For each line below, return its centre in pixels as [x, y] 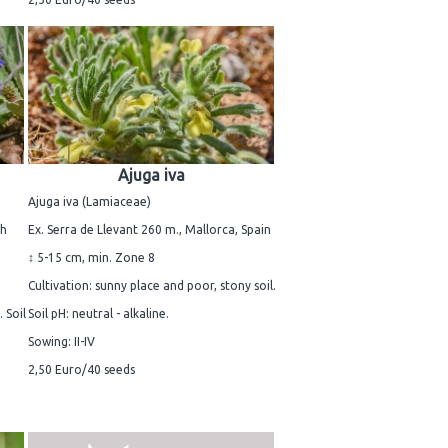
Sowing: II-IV [61, 342]
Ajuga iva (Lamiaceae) [89, 202]
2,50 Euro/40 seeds [81, 370]
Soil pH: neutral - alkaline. [98, 314]
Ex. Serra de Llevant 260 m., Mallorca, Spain [149, 230]
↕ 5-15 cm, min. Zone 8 [91, 258]
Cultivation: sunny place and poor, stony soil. [152, 286]
